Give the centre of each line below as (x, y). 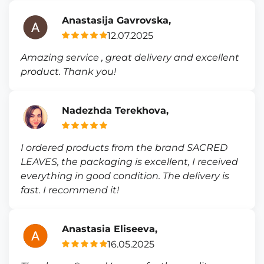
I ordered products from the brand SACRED (124, 148)
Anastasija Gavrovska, (116, 20)
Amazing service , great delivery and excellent (130, 57)
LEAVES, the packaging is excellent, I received (129, 162)
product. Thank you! (68, 72)
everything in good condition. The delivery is (125, 176)
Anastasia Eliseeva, (110, 229)
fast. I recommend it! (70, 190)
